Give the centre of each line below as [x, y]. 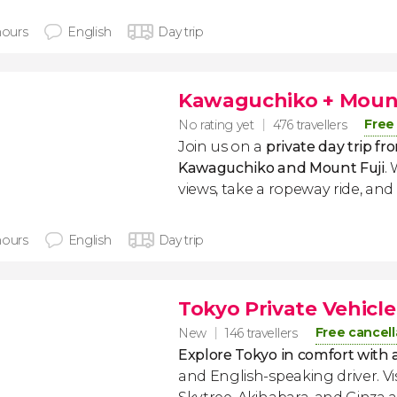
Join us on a [222, 147]
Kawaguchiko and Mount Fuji [281, 168]
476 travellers [310, 125]
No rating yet [216, 125]
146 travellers [261, 333]
